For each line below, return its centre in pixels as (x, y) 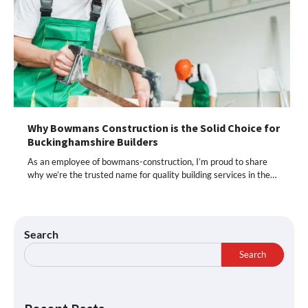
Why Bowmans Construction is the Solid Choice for (154, 128)
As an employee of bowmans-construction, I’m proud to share (147, 161)
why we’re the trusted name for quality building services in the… (152, 174)
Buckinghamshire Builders (93, 141)
